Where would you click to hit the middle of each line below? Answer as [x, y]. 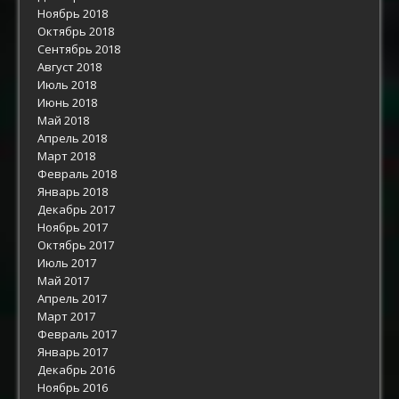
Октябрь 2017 [76, 244]
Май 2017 [64, 280]
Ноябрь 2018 [73, 13]
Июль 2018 [67, 84]
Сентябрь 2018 [79, 49]
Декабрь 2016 [77, 369]
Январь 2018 [73, 191]
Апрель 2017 [73, 298]
